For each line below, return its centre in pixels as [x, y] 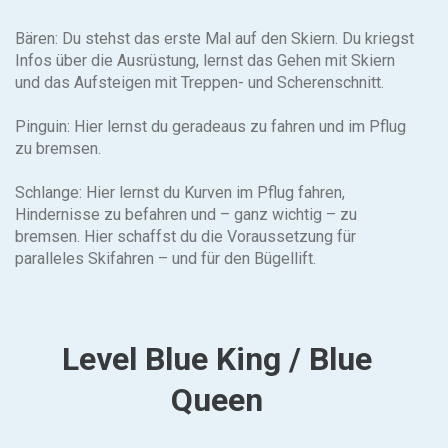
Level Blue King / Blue [216, 359]
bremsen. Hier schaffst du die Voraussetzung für [185, 236]
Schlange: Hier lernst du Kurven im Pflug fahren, [180, 192]
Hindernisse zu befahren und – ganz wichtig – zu [186, 214]
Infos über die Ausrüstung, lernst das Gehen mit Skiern [205, 60]
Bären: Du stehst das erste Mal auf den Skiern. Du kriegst [214, 38]
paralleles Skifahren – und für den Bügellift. [165, 258]
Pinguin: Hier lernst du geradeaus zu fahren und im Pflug [210, 126]
